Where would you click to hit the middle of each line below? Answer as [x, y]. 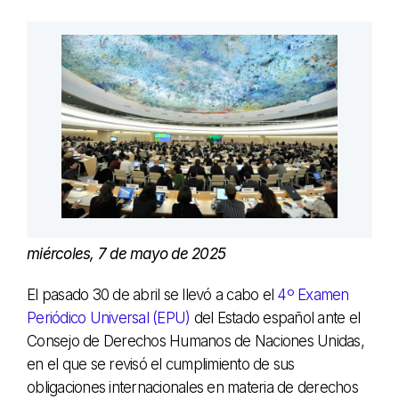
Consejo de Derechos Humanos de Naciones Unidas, [195, 342]
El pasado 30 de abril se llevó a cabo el [152, 295]
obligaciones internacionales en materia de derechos [192, 388]
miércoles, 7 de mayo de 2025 [126, 254]
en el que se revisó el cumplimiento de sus [161, 365]
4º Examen [313, 295]
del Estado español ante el [275, 318]
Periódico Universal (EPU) [109, 318]
